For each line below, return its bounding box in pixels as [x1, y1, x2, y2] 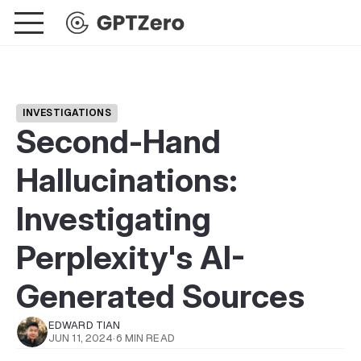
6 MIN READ [115, 332, 175, 344]
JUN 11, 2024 [48, 332, 114, 344]
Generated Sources [16, 276, 305, 316]
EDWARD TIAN [48, 319, 121, 331]
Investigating [16, 199, 211, 239]
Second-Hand [16, 122, 221, 161]
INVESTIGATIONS [23, 107, 111, 118]
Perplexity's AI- [16, 238, 245, 277]
